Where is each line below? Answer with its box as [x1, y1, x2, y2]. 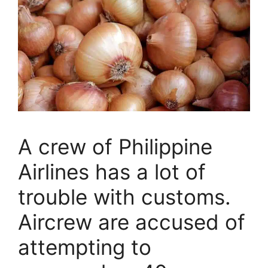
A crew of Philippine [18, 133, 212, 159]
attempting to [18, 234, 151, 260]
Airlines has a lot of [18, 159, 206, 184]
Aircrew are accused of [18, 209, 245, 234]
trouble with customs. [18, 184, 231, 209]
